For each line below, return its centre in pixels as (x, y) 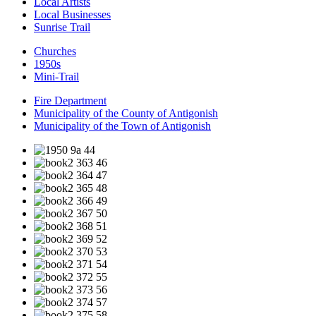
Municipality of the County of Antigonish (126, 113)
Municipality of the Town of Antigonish (122, 126)
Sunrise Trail (62, 27)
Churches (55, 51)
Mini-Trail (56, 77)
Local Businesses (72, 14)
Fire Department (70, 101)
